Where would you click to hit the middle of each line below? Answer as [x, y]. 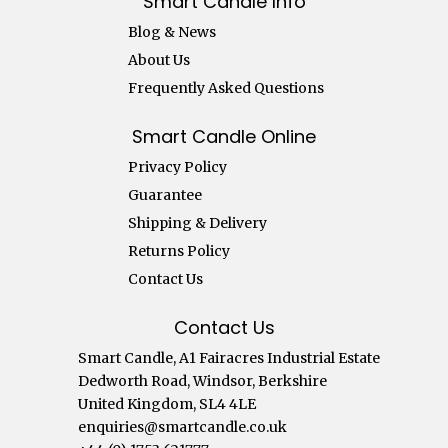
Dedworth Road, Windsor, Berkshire [203, 381]
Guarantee [165, 195]
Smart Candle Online [224, 137]
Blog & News [172, 32]
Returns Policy [179, 251]
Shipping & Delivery [198, 223]
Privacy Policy [178, 167]
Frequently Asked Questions [226, 88]
